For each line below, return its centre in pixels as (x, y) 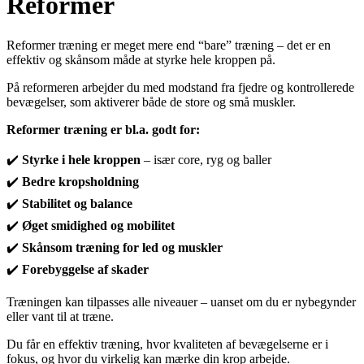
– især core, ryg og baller (206, 159)
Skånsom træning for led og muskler (122, 247)
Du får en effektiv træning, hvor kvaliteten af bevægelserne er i (167, 344)
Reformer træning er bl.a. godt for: (103, 129)
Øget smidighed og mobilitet (98, 225)
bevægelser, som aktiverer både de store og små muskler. (151, 102)
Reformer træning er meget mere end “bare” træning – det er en (169, 45)
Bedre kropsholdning (80, 181)
